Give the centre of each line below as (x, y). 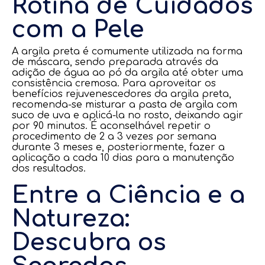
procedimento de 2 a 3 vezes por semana (114, 137)
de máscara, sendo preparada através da (115, 62)
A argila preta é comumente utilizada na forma (127, 51)
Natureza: (71, 219)
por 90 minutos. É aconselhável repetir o (111, 126)
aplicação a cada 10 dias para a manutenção (123, 158)
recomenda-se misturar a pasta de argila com (125, 105)
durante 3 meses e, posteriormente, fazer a (118, 147)
